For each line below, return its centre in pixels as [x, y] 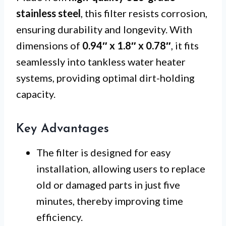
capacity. [36, 94]
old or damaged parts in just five [108, 185]
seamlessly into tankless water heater [101, 62]
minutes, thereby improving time [110, 201]
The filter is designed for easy [103, 153]
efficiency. [60, 217]
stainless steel [48, 13]
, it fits [185, 46]
